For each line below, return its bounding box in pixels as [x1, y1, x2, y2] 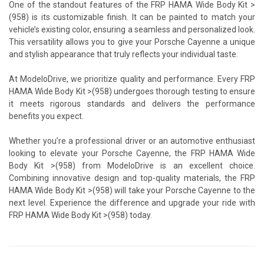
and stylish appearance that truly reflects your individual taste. [9, 49, 238, 59]
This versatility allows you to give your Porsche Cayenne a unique [9, 37, 255, 47]
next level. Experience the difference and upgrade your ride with [9, 197, 255, 207]
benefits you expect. [9, 111, 84, 121]
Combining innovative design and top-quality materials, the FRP [9, 173, 255, 183]
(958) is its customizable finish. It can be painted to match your [9, 12, 255, 22]
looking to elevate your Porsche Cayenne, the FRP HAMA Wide [9, 148, 255, 158]
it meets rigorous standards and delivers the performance [9, 98, 255, 108]
